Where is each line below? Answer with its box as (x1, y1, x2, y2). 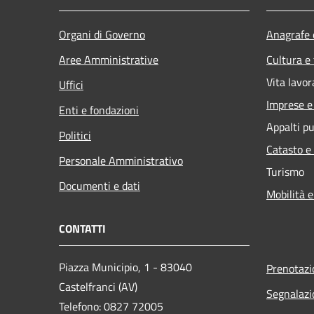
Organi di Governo (59, 25, 145, 43)
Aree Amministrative (59, 50, 158, 68)
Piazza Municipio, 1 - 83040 (59, 258, 192, 275)
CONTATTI (59, 219, 106, 237)
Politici (59, 126, 91, 144)
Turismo (266, 163, 304, 180)
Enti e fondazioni (59, 101, 139, 118)
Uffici (59, 76, 83, 93)
